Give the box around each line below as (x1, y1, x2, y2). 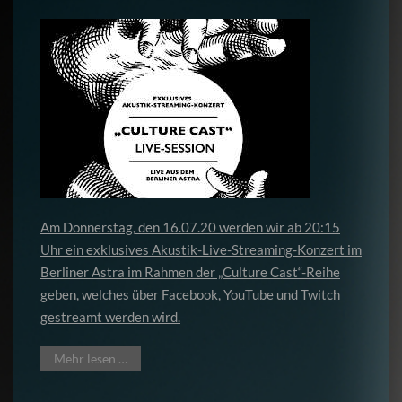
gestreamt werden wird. (40, 309, 180, 325)
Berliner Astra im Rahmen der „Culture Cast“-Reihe (40, 264, 340, 280)
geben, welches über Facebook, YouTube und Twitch (40, 286, 340, 302)
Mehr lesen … (54, 351, 127, 366)
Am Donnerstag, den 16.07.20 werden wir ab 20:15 (40, 219, 340, 235)
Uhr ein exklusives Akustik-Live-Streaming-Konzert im (40, 241, 362, 258)
